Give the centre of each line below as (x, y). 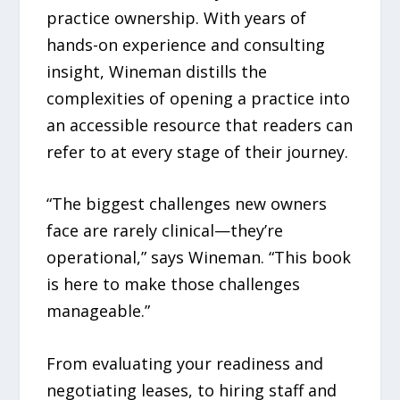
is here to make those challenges (174, 284)
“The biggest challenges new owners (187, 204)
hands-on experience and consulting (186, 44)
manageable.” (99, 311)
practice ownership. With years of (177, 17)
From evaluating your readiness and (185, 364)
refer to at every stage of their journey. (198, 151)
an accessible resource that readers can (200, 125)
